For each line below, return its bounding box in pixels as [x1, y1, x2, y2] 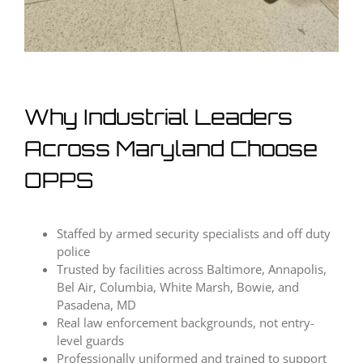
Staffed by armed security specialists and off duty [57, 225, 331, 242]
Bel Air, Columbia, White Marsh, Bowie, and [57, 279, 299, 296]
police [57, 243, 90, 260]
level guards [57, 332, 124, 349]
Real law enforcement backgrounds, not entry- [57, 314, 314, 331]
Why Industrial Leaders [24, 104, 293, 130]
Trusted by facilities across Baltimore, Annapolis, [57, 261, 327, 278]
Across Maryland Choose [24, 135, 318, 162]
